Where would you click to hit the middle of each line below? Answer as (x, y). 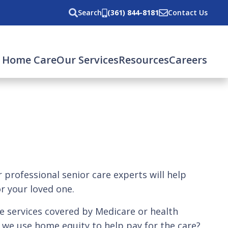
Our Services (88, 60)
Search (90, 12)
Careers (188, 60)
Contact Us (188, 12)
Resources (144, 60)
